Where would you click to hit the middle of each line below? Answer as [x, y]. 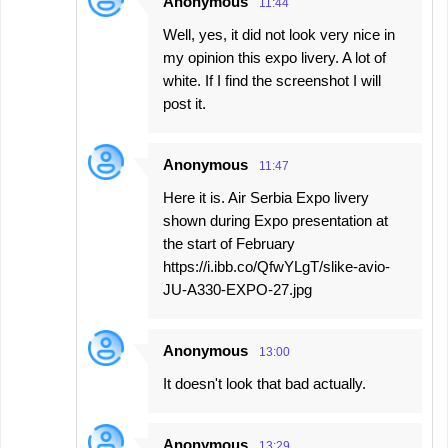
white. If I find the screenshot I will [272, 81]
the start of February [229, 244]
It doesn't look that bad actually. [264, 384]
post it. [184, 104]
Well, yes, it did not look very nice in [279, 35]
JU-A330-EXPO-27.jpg [237, 290]
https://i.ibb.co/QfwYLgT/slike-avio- [276, 267]
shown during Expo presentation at [275, 221]
